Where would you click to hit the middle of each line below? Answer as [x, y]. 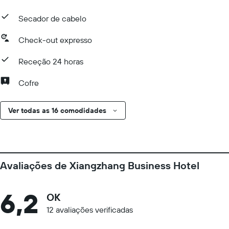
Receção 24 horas [51, 61]
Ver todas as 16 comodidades [57, 110]
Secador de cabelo [52, 18]
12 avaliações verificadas [90, 210]
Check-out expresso [55, 40]
